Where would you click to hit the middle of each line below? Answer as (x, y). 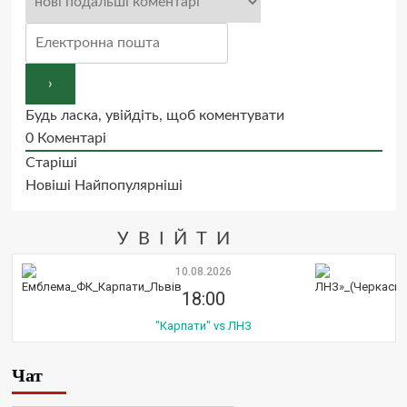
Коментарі (69, 138)
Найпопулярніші (128, 185)
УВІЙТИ (179, 238)
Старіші (51, 162)
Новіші (48, 185)
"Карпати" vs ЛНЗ (203, 325)
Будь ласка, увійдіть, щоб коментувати (154, 115)
